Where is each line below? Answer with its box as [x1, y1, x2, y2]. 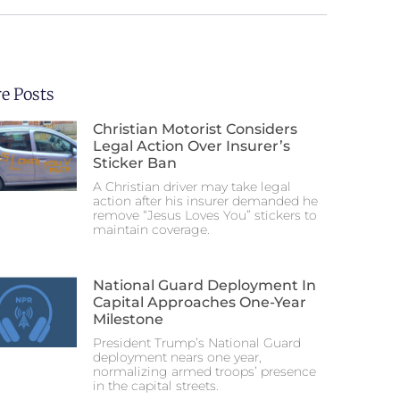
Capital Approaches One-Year [93, 294, 306, 311]
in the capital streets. [93, 378, 219, 394]
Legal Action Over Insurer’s [93, 137, 290, 154]
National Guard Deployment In [93, 277, 316, 294]
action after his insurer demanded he [93, 193, 318, 209]
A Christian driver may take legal [93, 179, 291, 195]
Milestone [93, 311, 163, 328]
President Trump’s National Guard [93, 335, 301, 351]
